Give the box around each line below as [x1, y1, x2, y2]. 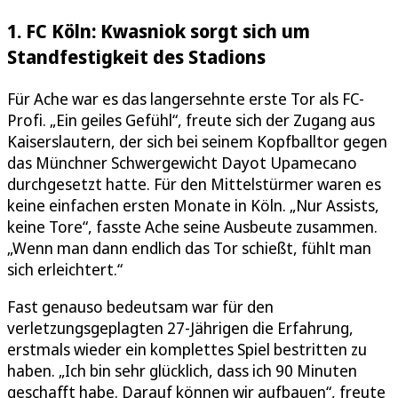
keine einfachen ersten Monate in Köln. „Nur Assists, [7, 195, 379, 217]
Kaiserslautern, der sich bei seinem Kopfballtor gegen [7, 131, 387, 153]
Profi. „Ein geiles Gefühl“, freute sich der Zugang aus [7, 109, 375, 131]
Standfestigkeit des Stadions [7, 44, 266, 70]
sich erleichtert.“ [7, 259, 123, 281]
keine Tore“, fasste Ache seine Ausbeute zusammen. [7, 216, 378, 238]
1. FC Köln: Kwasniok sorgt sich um [7, 18, 310, 44]
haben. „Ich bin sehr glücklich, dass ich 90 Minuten [7, 360, 357, 382]
